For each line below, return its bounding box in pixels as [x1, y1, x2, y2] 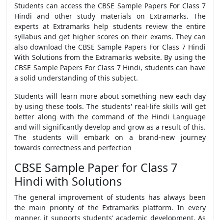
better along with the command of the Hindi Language [14, 112, 206, 121]
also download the [14, 42, 78, 52]
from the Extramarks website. [64, 53, 162, 62]
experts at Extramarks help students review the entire [14, 22, 206, 31]
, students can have [140, 63, 206, 72]
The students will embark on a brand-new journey [14, 133, 206, 142]
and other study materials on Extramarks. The [37, 11, 206, 21]
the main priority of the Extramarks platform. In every [14, 203, 206, 212]
